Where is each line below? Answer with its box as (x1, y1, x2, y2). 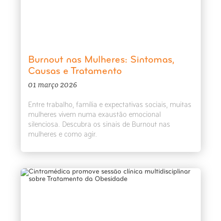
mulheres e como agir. (28, 131, 97, 139)
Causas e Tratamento (28, 67, 122, 77)
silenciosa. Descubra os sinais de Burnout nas (28, 121, 170, 129)
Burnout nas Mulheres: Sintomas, (28, 55, 175, 66)
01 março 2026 (28, 77, 77, 91)
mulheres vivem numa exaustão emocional (28, 111, 161, 119)
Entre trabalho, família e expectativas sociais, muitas (28, 101, 191, 110)
